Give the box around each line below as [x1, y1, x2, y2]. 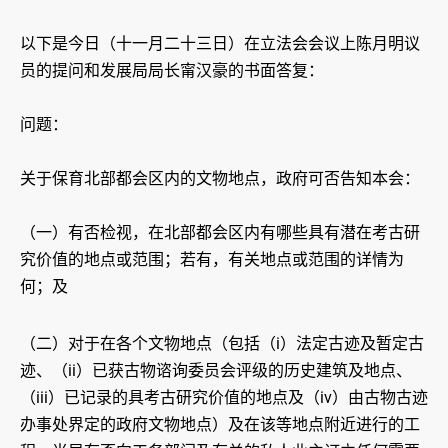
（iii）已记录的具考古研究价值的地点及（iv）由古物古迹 [20, 388, 428, 408]
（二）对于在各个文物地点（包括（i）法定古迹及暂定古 [20, 334, 424, 354]
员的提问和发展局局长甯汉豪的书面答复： [20, 61, 324, 81]
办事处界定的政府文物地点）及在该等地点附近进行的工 [20, 415, 420, 435]
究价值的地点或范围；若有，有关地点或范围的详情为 [20, 250, 404, 270]
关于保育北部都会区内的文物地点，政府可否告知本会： [20, 169, 420, 189]
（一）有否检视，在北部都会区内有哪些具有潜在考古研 [20, 223, 420, 243]
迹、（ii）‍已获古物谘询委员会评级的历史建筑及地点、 [20, 361, 412, 381]
